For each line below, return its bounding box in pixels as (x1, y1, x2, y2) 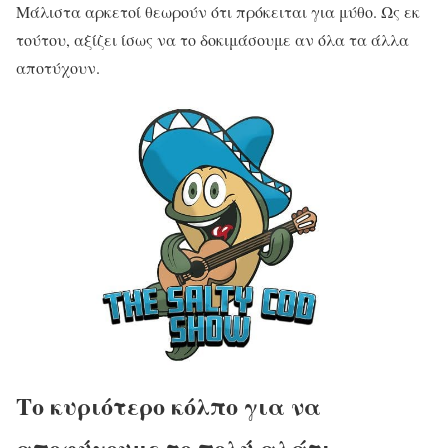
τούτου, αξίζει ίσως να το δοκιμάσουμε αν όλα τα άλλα (16, 29, 409, 51)
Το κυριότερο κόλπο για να (16, 387, 321, 423)
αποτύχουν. (16, 57, 100, 79)
